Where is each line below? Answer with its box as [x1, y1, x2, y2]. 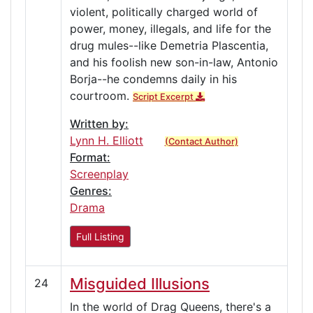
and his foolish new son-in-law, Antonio [70, 54, 278, 69]
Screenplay [70, 166, 129, 181]
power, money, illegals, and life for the [70, 21, 271, 36]
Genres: [70, 183, 112, 198]
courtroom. [70, 88, 133, 103]
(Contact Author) [164, 136, 238, 147]
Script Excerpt [133, 91, 196, 102]
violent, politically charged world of [70, 4, 258, 19]
